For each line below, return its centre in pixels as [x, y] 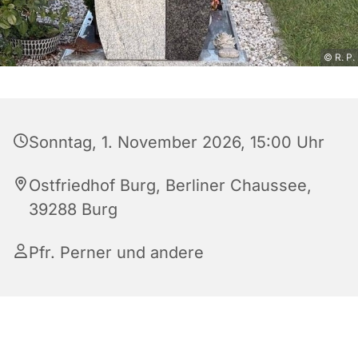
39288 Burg [73, 210]
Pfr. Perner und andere [116, 253]
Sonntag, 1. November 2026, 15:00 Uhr [177, 143]
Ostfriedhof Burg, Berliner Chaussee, [170, 186]
